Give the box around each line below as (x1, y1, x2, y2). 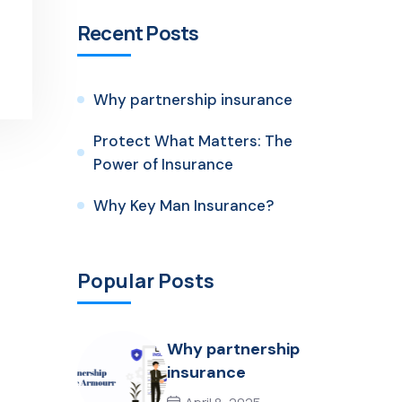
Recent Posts (77, 20, 199, 48)
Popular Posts (77, 267, 214, 295)
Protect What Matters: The (93, 131, 293, 152)
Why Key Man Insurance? (93, 196, 274, 216)
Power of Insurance (93, 154, 233, 175)
